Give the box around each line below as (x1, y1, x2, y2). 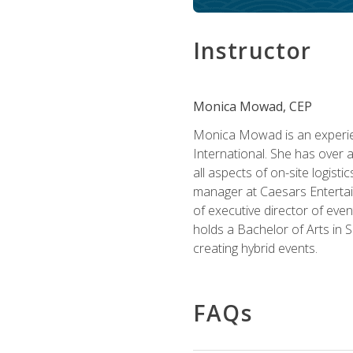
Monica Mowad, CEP (192, 98, 312, 115)
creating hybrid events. (192, 240, 318, 257)
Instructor (192, 35, 312, 65)
